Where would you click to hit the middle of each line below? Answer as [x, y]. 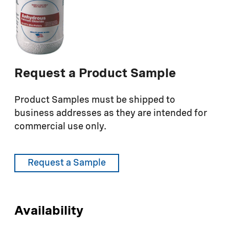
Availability [49, 212]
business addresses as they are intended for [111, 114]
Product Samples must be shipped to [95, 100]
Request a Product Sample [95, 74]
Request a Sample [67, 163]
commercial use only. [60, 127]
